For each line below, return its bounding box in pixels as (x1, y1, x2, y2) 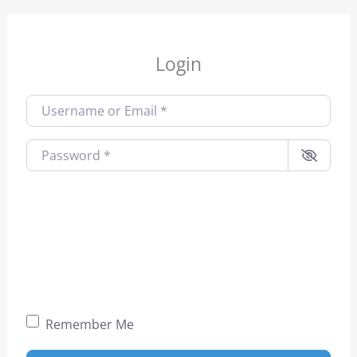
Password (25, 137, 88, 155)
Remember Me (45, 315, 134, 333)
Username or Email (25, 92, 144, 111)
